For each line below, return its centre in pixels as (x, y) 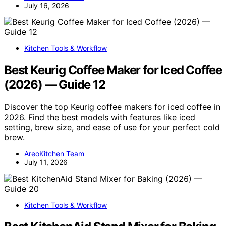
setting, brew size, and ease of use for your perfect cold (112, 127)
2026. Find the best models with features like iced (100, 117)
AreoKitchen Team (54, 154)
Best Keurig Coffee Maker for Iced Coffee (113, 70)
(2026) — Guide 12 (55, 85)
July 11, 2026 (46, 162)
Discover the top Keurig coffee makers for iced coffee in (112, 107)
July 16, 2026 (47, 6)
